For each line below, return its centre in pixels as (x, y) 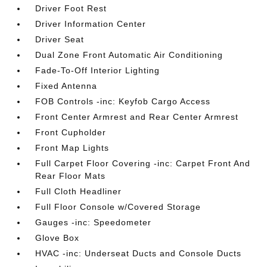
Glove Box (58, 237)
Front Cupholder (71, 132)
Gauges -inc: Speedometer (94, 222)
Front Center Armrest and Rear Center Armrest (137, 117)
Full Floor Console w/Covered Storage (118, 207)
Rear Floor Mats (71, 176)
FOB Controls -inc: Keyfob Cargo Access (123, 101)
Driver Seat (60, 39)
